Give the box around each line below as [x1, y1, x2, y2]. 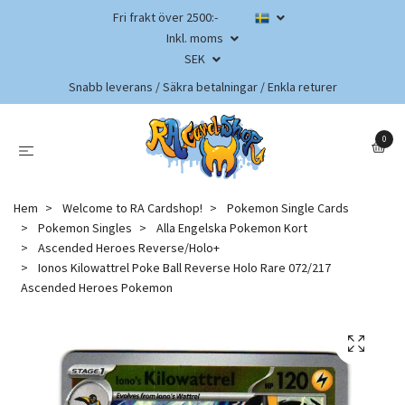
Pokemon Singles [38, 219, 132, 236]
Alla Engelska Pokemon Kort [156, 219, 307, 236]
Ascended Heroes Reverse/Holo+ [38, 239, 220, 256]
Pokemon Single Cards [227, 199, 349, 216]
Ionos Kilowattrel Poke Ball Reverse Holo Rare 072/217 [35, 259, 331, 276]
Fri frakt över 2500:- [113, 9, 218, 25]
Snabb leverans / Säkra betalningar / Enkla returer [68, 79, 337, 95]
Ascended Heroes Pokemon [21, 278, 173, 296]
